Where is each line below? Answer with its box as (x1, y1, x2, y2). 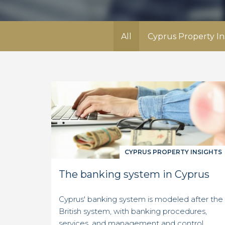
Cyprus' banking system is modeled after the (59, 194, 223, 204)
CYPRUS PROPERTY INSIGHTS (125, 148, 222, 156)
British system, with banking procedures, (59, 206, 207, 216)
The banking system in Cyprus (59, 168, 209, 181)
